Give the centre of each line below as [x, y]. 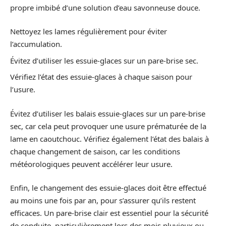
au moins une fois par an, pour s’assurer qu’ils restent [103, 201]
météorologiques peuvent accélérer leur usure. [91, 164]
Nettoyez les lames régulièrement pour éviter [89, 32]
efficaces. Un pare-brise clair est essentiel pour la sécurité [109, 213]
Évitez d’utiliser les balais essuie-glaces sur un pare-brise [108, 113]
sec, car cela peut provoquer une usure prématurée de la [108, 126]
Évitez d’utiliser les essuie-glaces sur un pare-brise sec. [104, 60]
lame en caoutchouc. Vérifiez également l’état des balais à [109, 138]
